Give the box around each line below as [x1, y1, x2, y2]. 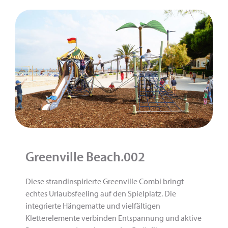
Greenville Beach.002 [25, 148, 145, 165]
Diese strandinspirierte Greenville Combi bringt [25, 176, 184, 186]
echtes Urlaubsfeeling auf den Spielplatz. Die [25, 188, 176, 198]
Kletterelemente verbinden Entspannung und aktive [25, 212, 202, 223]
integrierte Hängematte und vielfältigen [25, 200, 160, 211]
